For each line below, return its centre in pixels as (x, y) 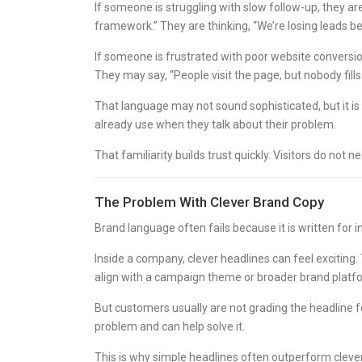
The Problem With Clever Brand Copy (209, 202)
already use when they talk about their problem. (215, 124)
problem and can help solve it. (170, 326)
